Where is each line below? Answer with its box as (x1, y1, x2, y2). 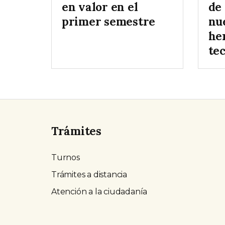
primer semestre (62, 14, 156, 29)
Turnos (51, 153, 80, 163)
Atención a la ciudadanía (51, 187, 148, 197)
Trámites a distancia (51, 170, 127, 180)
